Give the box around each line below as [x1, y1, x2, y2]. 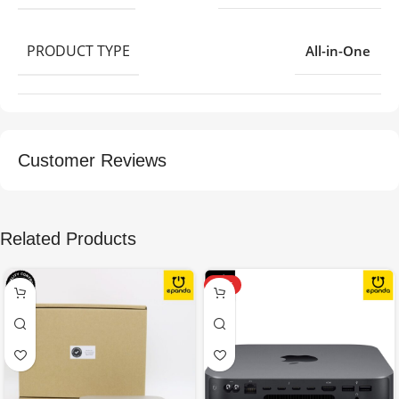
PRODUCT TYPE [27, 40, 130, 61]
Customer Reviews [18, 150, 167, 170]
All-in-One [305, 41, 370, 60]
